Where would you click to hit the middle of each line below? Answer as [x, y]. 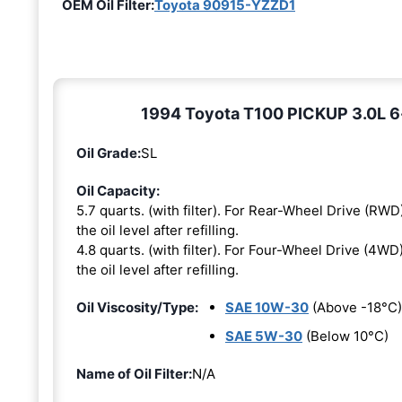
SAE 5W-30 [264, 336]
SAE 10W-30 [267, 308]
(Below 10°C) [345, 336]
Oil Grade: [109, 153]
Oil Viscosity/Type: [137, 308]
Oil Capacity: [118, 191]
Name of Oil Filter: [134, 374]
